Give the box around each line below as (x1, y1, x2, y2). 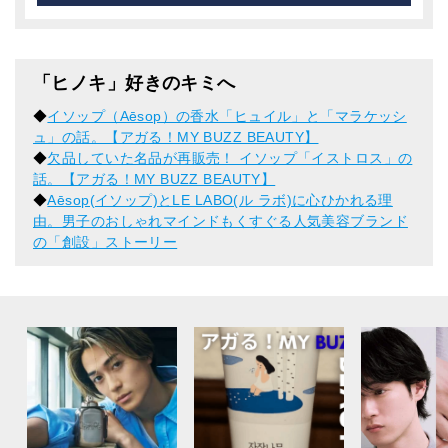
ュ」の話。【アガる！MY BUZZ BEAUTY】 (33, 129, 319, 146)
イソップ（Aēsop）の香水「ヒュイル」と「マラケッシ (47, 108, 407, 125)
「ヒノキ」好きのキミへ (33, 73, 236, 94)
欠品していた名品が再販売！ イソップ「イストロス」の (47, 150, 413, 167)
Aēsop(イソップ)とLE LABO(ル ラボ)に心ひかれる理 (47, 192, 393, 209)
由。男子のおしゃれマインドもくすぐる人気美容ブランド (33, 213, 408, 230)
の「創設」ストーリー (33, 234, 178, 251)
